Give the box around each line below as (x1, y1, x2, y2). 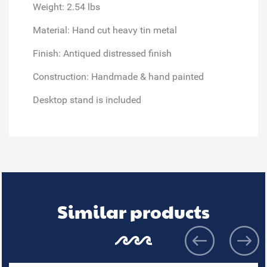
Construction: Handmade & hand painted (33, 70, 204, 82)
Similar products (57, 198, 210, 223)
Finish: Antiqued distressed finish (33, 47, 172, 59)
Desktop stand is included (33, 94, 141, 105)
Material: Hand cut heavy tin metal (33, 24, 177, 36)
